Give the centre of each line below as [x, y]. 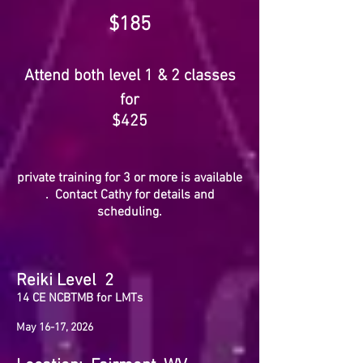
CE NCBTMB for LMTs [88, 298]
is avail [198, 178]
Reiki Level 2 [65, 281]
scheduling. [130, 212]
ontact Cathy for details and [138, 195]
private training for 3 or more [97, 178]
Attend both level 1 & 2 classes [130, 76]
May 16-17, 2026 [55, 328]
